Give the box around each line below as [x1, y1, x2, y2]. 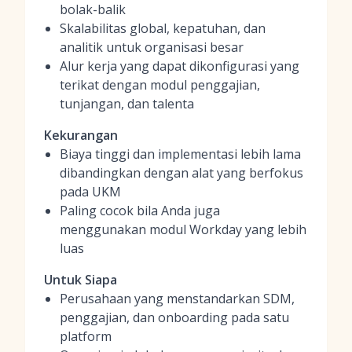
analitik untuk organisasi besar [60, 38, 244, 56]
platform [60, 328, 112, 345]
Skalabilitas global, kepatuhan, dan [60, 20, 266, 37]
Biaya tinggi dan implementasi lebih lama [60, 145, 301, 163]
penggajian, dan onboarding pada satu [60, 309, 289, 326]
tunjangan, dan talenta [60, 95, 194, 112]
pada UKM [60, 183, 121, 200]
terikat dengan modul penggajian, [60, 76, 260, 93]
